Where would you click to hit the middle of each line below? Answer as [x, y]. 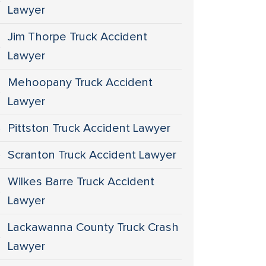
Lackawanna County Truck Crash [94, 227]
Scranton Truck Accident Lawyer [92, 155]
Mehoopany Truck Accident [80, 83]
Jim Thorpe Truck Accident [78, 37]
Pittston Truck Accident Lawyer [89, 128]
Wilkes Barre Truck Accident [81, 182]
